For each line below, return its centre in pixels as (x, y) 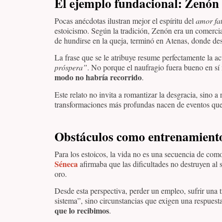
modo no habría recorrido (98, 77)
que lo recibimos (82, 211)
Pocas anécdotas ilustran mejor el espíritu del (125, 20)
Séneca (66, 164)
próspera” (71, 67)
